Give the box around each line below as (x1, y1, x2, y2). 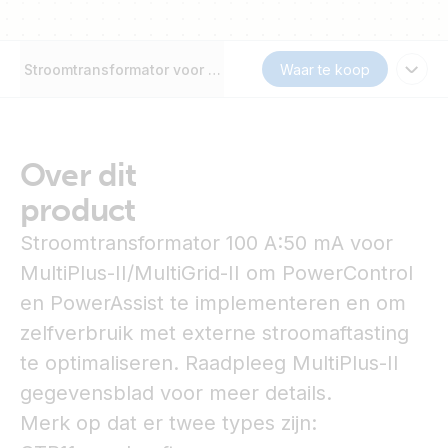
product (20, 191, 136, 229)
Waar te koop (280, 60, 370, 78)
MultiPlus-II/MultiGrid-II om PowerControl (20, 261, 413, 285)
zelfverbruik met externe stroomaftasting (20, 321, 409, 345)
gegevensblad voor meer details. (20, 381, 332, 405)
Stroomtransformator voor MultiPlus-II (23, 60, 288, 78)
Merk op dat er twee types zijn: (20, 411, 317, 435)
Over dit (20, 156, 137, 194)
